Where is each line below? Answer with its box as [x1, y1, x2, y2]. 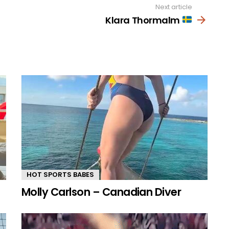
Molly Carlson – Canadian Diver [21, 184, 181, 199]
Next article [155, 2, 192, 12]
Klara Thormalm [105, 13, 182, 27]
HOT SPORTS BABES [27, 169, 94, 179]
